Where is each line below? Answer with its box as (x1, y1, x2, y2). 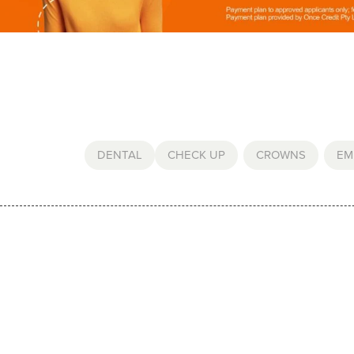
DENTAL (96, 145, 142, 164)
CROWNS (255, 145, 306, 164)
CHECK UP (167, 145, 225, 164)
